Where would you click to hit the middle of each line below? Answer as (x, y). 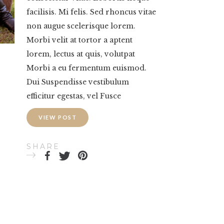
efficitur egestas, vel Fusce (74, 96)
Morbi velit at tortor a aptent (79, 40)
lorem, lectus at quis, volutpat (81, 54)
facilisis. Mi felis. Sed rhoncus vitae (91, 12)
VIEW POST (58, 117)
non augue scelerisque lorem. (81, 26)
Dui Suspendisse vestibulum (78, 82)
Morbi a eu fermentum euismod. (86, 68)
